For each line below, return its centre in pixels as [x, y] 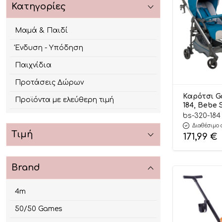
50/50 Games [39, 209]
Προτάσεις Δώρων [49, 83]
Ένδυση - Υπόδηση [49, 48]
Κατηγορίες [39, 7]
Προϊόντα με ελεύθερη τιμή [64, 100]
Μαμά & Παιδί [41, 31]
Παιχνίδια [33, 65]
